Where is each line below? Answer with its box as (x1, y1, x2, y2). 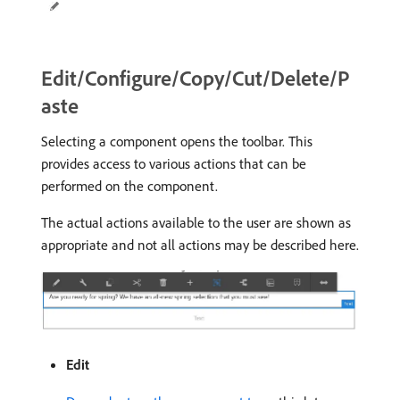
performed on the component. (41, 176, 218, 195)
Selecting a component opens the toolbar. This (41, 131, 312, 150)
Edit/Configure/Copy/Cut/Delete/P (41, 63, 350, 91)
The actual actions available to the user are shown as (41, 212, 351, 231)
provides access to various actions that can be (41, 154, 306, 172)
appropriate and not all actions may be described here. (41, 235, 359, 254)
